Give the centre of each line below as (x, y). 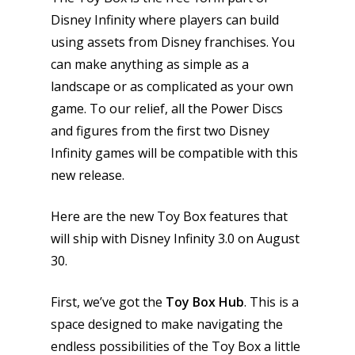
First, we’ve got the (108, 302)
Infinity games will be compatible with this (174, 153)
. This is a (271, 302)
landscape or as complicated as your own (172, 87)
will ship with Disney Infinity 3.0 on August (175, 239)
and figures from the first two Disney (160, 131)
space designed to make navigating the (167, 324)
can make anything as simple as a (150, 65)
